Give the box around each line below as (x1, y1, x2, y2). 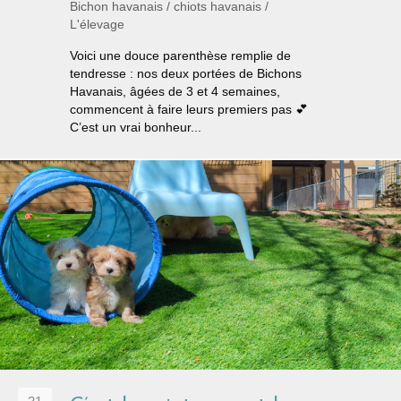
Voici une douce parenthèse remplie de (70, 47, 291, 63)
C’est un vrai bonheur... (70, 119, 201, 134)
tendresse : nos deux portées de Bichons (70, 65, 302, 81)
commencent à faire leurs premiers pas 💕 (70, 101, 308, 116)
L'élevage (70, 16, 124, 31)
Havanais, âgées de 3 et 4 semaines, (70, 83, 280, 98)
